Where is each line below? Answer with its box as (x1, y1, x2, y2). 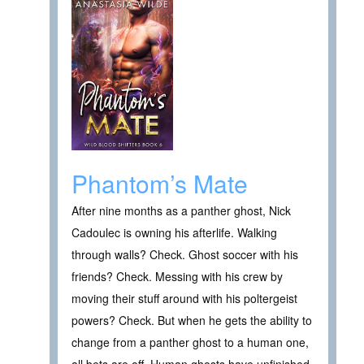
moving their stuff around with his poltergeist (71, 290, 297, 307)
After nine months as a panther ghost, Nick (71, 202, 291, 219)
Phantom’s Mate (71, 166, 248, 201)
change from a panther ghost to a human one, (71, 334, 309, 351)
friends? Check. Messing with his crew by (71, 268, 283, 285)
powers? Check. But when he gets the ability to (71, 312, 312, 329)
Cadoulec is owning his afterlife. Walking (71, 224, 277, 241)
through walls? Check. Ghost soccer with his (71, 246, 298, 263)
